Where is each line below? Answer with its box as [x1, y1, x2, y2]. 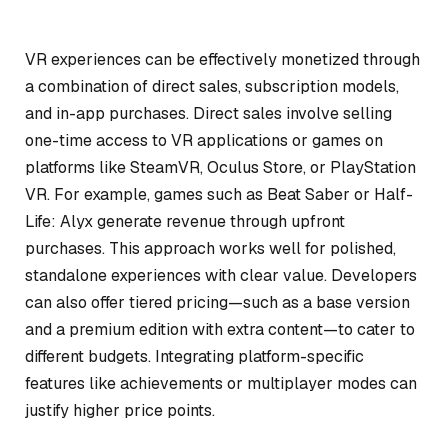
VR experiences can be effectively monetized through [25, 49, 420, 70]
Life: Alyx [25, 211, 93, 232]
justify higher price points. [25, 400, 215, 421]
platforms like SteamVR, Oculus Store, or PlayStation [25, 157, 416, 178]
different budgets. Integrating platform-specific [25, 346, 364, 367]
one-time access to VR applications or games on [25, 130, 383, 151]
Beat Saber [267, 184, 350, 205]
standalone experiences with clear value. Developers [25, 265, 417, 286]
